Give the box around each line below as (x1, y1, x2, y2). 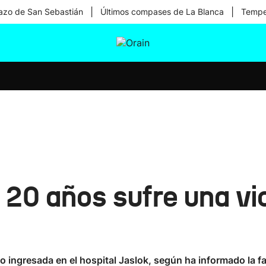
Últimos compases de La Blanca (100, 7, 224, 17)
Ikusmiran (109, 62, 156, 74)
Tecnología (109, 93, 159, 104)
